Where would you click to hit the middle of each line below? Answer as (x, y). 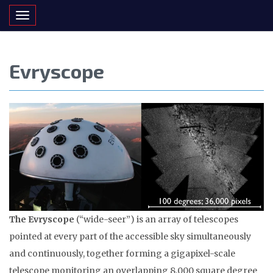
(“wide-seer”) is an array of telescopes (156, 219)
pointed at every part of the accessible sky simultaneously (130, 236)
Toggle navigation (58, 18)
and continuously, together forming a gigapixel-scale (122, 253)
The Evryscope (42, 219)
